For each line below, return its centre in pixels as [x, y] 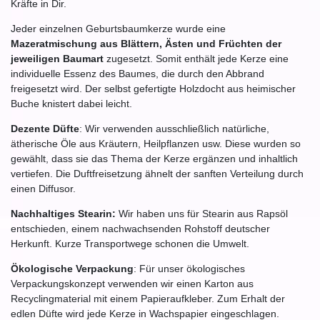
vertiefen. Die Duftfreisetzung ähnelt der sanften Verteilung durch [157, 173]
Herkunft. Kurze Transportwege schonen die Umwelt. [130, 243]
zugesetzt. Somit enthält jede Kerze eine [196, 58]
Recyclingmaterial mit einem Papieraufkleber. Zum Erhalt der [148, 298]
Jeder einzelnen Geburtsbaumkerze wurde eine [118, 28]
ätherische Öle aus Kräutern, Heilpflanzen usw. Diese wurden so [156, 143]
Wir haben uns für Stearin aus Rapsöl [203, 213]
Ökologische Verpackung [72, 268]
